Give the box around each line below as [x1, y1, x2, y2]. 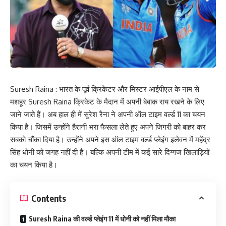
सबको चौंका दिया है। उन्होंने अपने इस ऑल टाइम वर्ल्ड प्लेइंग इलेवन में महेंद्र [10, 134, 210, 144]
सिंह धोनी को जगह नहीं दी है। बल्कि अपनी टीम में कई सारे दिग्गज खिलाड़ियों [10, 147, 209, 157]
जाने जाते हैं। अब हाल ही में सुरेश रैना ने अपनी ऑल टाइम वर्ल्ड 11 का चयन [10, 109, 205, 119]
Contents [31, 192, 66, 204]
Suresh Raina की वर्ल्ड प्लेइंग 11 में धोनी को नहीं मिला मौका [29, 214, 176, 223]
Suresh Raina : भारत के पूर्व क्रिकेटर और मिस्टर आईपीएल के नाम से [10, 84, 199, 94]
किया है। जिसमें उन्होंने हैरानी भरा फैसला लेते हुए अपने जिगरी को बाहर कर [10, 122, 206, 132]
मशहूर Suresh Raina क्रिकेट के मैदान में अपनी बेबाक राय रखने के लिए [10, 96, 204, 106]
